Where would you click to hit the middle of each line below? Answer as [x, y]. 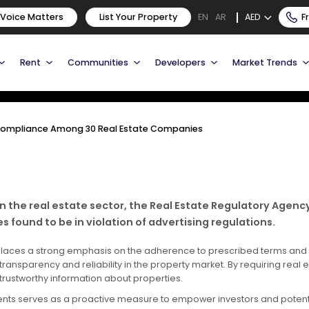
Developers [180, 62]
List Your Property [138, 17]
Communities [98, 62]
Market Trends [265, 62]
